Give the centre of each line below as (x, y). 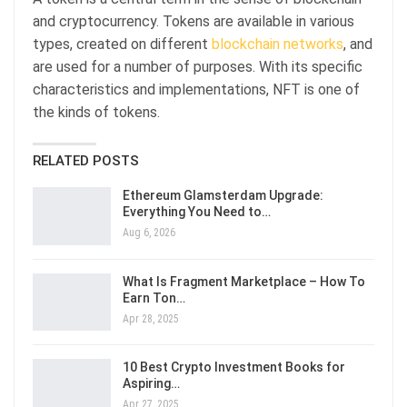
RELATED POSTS (86, 161)
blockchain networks (278, 44)
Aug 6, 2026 (149, 233)
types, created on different (122, 44)
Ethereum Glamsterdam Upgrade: (223, 195)
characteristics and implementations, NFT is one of (196, 89)
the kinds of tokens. (96, 112)
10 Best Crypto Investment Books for (234, 367)
